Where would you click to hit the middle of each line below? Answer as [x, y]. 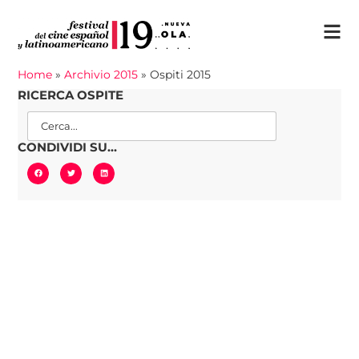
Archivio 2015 [101, 74]
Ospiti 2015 [181, 74]
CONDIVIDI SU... [68, 147]
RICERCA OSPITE [71, 95]
